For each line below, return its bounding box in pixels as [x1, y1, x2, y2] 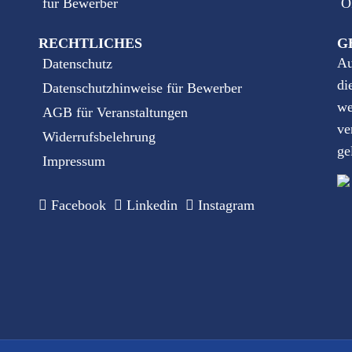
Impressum [42, 153, 105, 169]
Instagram [194, 197, 255, 213]
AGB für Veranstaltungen [42, 104, 188, 120]
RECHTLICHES [38, 35, 142, 51]
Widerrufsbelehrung [42, 129, 156, 145]
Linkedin [123, 197, 178, 213]
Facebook [47, 197, 106, 213]
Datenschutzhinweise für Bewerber [42, 80, 242, 96]
